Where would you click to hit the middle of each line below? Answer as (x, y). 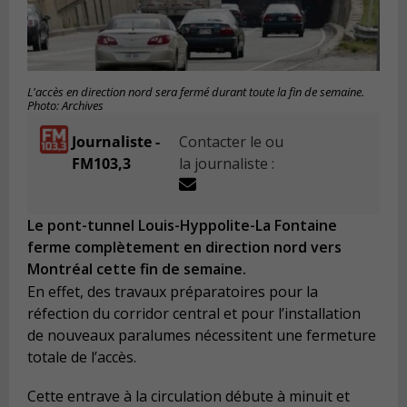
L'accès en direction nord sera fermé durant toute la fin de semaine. (196, 93)
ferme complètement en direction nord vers (184, 248)
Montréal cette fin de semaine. (137, 269)
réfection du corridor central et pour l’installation (194, 313)
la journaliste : (227, 164)
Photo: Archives (65, 106)
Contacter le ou (232, 142)
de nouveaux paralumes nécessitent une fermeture (202, 335)
